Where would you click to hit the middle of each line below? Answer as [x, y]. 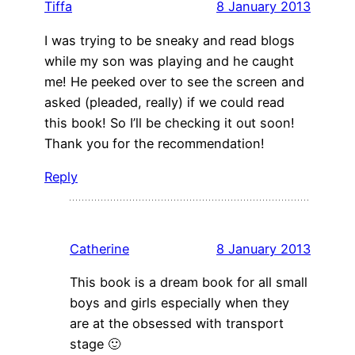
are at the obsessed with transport [177, 324]
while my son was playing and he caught [169, 61]
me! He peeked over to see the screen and [174, 81]
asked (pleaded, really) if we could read [164, 102]
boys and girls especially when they [179, 303]
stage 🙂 [95, 344]
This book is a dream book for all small [189, 282]
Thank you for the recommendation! [155, 143]
